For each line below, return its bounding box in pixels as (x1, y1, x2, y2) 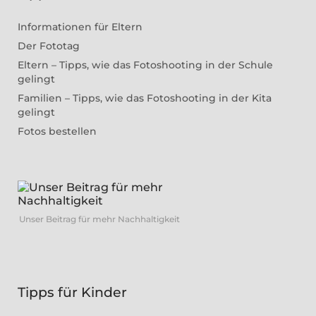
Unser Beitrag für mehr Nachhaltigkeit (19, 213, 180, 224)
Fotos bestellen (18, 124, 97, 138)
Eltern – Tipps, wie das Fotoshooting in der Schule (18, 58, 273, 71)
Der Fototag (18, 39, 80, 52)
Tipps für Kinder (18, 284, 127, 300)
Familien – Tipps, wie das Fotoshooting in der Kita (18, 91, 272, 104)
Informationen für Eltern (18, 20, 142, 33)
